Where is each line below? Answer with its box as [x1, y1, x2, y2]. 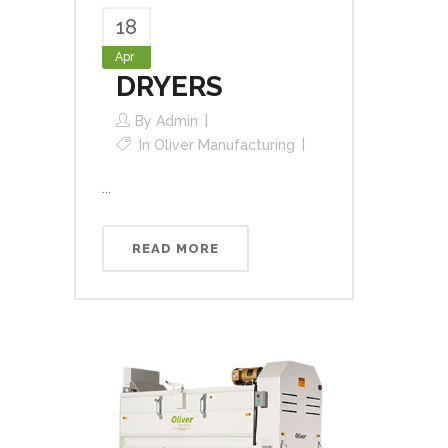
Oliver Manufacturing [154, 136, 295, 153]
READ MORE [132, 240, 219, 256]
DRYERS [116, 69, 223, 103]
